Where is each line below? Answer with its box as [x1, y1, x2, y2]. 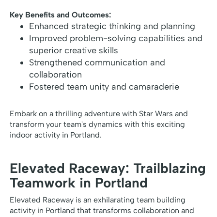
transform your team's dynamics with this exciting [10, 120, 185, 129]
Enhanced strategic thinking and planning [29, 21, 195, 32]
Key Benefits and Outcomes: [10, 10, 111, 20]
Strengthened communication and [29, 57, 165, 68]
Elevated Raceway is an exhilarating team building [10, 195, 186, 205]
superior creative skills [29, 45, 118, 56]
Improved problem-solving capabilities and [29, 33, 202, 44]
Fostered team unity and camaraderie [29, 81, 179, 93]
